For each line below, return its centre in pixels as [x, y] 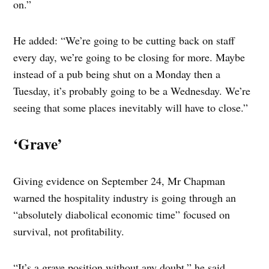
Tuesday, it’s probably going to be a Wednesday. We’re [132, 90]
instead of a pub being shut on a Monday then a [117, 74]
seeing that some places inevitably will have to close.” [131, 107]
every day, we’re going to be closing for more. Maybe [129, 57]
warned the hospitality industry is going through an [125, 197]
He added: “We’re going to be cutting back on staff [124, 40]
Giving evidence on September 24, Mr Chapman [119, 180]
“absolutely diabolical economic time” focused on [122, 214]
